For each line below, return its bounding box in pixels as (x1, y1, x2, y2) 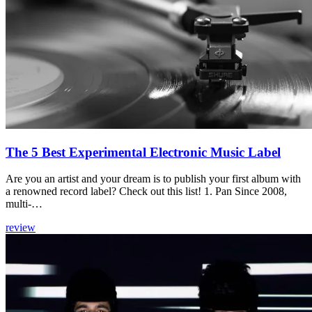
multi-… (6, 198, 42, 210)
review (6, 221, 36, 234)
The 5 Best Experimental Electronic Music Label (6, 144, 281, 159)
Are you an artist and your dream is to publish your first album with (6, 173, 301, 185)
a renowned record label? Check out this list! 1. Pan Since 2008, (6, 185, 287, 198)
